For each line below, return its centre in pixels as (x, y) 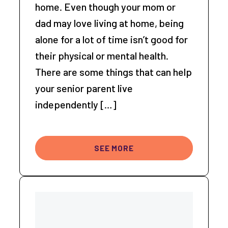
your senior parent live (84, 88)
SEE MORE (114, 148)
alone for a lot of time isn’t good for (112, 39)
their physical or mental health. (102, 56)
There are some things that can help (114, 72)
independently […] (76, 105)
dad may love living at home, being (110, 23)
